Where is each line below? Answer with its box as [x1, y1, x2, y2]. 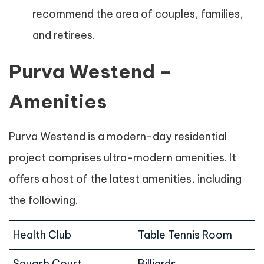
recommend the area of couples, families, [32, 7, 243, 21]
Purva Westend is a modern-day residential [9, 130, 227, 144]
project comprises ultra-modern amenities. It [9, 151, 236, 165]
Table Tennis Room [138, 228, 232, 242]
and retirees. [32, 28, 95, 42]
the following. [9, 193, 78, 207]
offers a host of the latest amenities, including [9, 172, 242, 186]
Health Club [13, 228, 71, 242]
